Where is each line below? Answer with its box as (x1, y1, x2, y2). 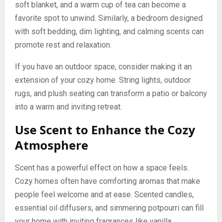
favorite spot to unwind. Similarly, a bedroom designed (15, 13, 203, 23)
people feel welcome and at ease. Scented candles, (15, 190, 194, 200)
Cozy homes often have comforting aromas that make (15, 176, 200, 186)
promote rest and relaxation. (15, 40, 111, 50)
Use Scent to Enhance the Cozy (15, 121, 195, 138)
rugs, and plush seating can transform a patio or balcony (15, 89, 207, 99)
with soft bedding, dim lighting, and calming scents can (15, 27, 204, 37)
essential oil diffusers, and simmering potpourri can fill (15, 203, 204, 213)
